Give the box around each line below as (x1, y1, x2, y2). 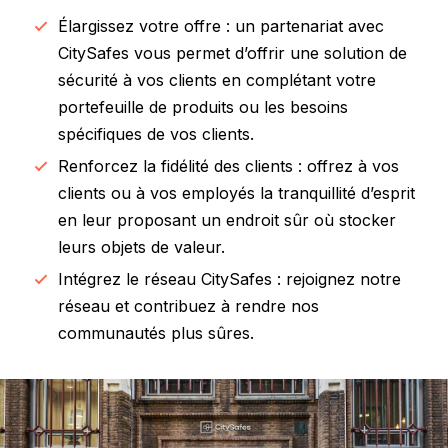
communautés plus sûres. (58, 322, 254, 343)
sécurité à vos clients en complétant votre (58, 69, 376, 90)
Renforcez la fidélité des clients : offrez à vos (58, 155, 399, 176)
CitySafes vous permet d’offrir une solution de (58, 42, 407, 63)
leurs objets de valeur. (58, 236, 225, 257)
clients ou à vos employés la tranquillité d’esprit (58, 182, 415, 203)
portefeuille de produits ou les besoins (58, 96, 348, 117)
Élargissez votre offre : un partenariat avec (58, 15, 384, 36)
